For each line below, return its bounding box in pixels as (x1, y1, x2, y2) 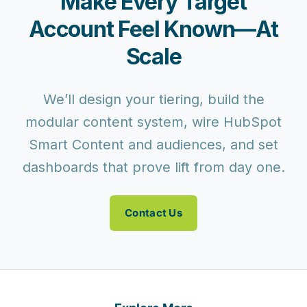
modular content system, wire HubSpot (25, 114, 282, 130)
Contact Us (125, 206, 182, 219)
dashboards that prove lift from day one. (22, 159, 285, 175)
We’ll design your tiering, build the (42, 91, 265, 108)
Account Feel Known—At (29, 16, 278, 42)
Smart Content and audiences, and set (29, 136, 278, 153)
